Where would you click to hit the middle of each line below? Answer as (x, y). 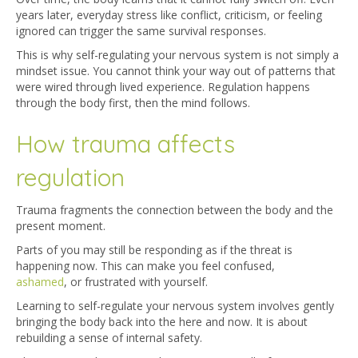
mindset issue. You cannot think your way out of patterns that (176, 71)
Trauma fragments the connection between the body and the (175, 210)
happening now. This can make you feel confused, (145, 266)
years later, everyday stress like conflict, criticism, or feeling (169, 15)
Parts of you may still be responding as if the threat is (154, 250)
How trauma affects (125, 144)
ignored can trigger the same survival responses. (141, 31)
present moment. (62, 226)
